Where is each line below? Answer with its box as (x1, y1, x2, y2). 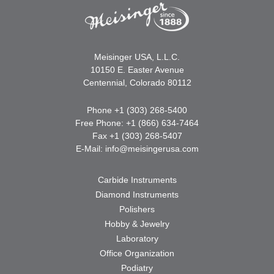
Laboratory (116, 233, 158, 243)
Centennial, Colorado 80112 (83, 77, 191, 87)
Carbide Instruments (97, 174, 177, 185)
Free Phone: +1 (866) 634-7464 (75, 117, 199, 128)
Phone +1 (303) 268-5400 (87, 105, 187, 115)
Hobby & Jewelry (105, 218, 169, 229)
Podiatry (121, 262, 153, 273)
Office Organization (100, 248, 174, 258)
